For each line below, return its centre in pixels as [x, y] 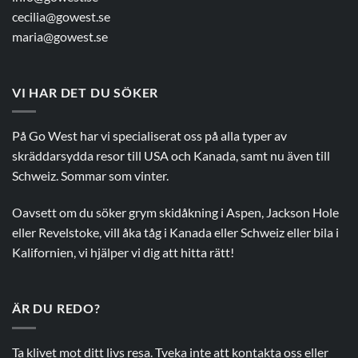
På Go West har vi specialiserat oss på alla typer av [149, 136]
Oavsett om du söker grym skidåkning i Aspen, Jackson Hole [175, 213]
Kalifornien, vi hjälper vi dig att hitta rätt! [123, 253]
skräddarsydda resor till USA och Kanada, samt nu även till [171, 156]
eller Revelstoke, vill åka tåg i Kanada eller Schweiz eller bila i [175, 233]
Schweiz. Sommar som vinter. [90, 176]
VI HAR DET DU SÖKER [86, 92]
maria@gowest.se [60, 37]
